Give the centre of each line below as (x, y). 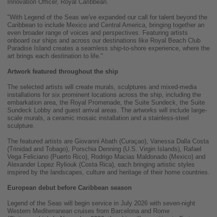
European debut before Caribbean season (70, 188)
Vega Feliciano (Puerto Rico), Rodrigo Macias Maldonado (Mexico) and (106, 157)
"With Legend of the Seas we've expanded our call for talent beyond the (107, 17)
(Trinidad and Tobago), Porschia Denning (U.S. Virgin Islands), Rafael (104, 149)
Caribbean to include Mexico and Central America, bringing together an (106, 25)
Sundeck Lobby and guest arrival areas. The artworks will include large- (107, 110)
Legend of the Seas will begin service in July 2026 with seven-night (101, 203)
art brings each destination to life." (55, 56)
